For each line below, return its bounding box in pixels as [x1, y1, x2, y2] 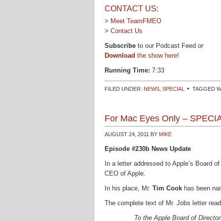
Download [105, 52, 135, 59]
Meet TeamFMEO [110, 17, 161, 25]
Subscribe [105, 42, 136, 49]
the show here [135, 52, 177, 59]
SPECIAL [162, 86, 184, 92]
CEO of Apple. [105, 170, 146, 177]
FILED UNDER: [105, 86, 144, 92]
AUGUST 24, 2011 [105, 131, 149, 137]
